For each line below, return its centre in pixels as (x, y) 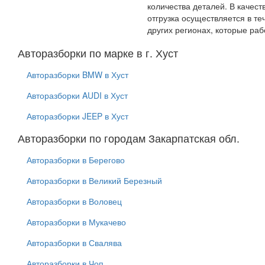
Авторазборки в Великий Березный (94, 181)
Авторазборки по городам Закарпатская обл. (129, 138)
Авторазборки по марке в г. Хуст (98, 53)
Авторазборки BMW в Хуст (77, 75)
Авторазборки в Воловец (74, 201)
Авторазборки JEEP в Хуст (77, 116)
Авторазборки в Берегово (76, 160)
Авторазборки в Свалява (74, 243)
